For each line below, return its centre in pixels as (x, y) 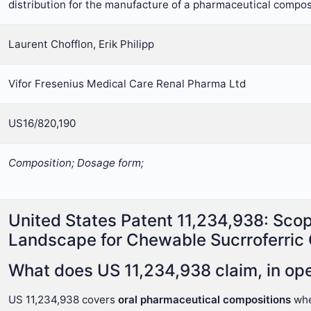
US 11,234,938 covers (63, 300)
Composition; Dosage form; (76, 163)
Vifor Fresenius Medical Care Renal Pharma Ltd (127, 84)
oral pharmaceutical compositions (204, 300)
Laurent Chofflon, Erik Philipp (81, 44)
